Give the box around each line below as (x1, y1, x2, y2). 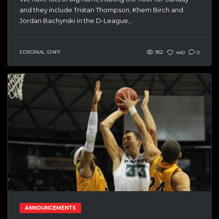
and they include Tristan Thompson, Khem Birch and (20, 6, 183, 14)
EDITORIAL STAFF (20, 49, 61, 56)
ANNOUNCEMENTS (25, 205, 76, 212)
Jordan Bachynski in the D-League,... (20, 17, 134, 25)
